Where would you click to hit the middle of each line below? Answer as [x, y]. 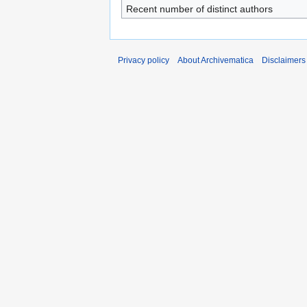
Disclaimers [284, 60]
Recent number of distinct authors [199, 9]
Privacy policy [144, 60]
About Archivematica [216, 60]
